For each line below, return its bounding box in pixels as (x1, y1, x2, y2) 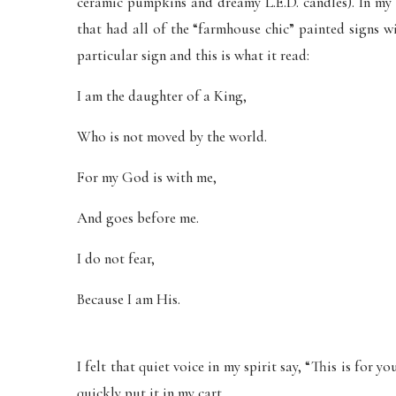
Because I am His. (77, 290, 180, 308)
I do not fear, (77, 249, 155, 268)
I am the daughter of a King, (77, 87, 247, 105)
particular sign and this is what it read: (77, 46, 309, 65)
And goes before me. (77, 209, 199, 227)
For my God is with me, (77, 168, 217, 187)
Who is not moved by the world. (77, 127, 267, 146)
